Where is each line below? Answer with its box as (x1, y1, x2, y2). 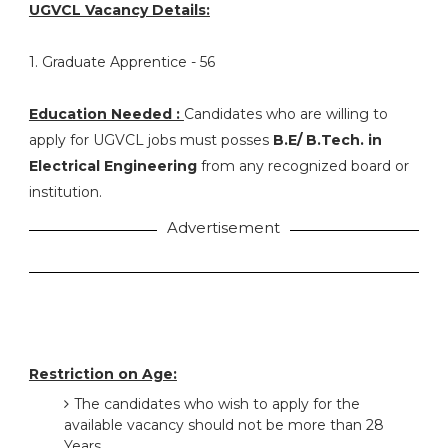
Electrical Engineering (28, 157, 197, 175)
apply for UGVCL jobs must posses (28, 131, 273, 149)
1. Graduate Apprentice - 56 (28, 53, 215, 71)
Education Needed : (28, 105, 184, 123)
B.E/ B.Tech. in (272, 131, 382, 149)
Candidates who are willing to (183, 105, 388, 123)
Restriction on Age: (28, 365, 177, 383)
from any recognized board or (196, 157, 409, 175)
